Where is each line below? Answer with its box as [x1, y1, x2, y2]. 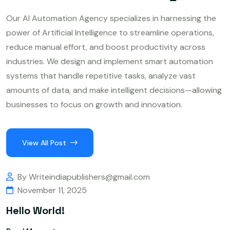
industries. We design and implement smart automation [6, 56, 213, 67]
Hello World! [6, 203, 65, 217]
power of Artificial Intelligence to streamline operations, [6, 27, 214, 39]
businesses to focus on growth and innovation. [6, 99, 182, 110]
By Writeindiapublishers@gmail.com [17, 171, 150, 183]
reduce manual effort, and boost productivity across [6, 42, 205, 53]
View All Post [22, 138, 66, 148]
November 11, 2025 [17, 185, 87, 196]
